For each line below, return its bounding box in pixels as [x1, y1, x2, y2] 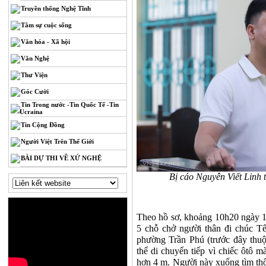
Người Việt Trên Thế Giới [21, 138, 94, 145]
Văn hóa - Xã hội [21, 38, 71, 45]
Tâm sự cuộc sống [21, 21, 72, 28]
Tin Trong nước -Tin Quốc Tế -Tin [21, 101, 119, 108]
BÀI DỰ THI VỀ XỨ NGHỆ [21, 154, 102, 161]
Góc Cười [21, 88, 49, 95]
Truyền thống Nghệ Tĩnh [21, 5, 91, 12]
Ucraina [20, 108, 43, 115]
